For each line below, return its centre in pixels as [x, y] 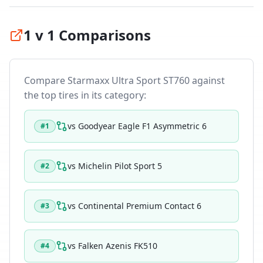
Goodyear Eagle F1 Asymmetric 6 [142, 126]
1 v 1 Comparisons [87, 35]
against [207, 80]
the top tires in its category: [85, 95]
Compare [46, 80]
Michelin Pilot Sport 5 [120, 166]
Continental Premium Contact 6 [140, 206]
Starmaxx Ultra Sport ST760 [129, 80]
